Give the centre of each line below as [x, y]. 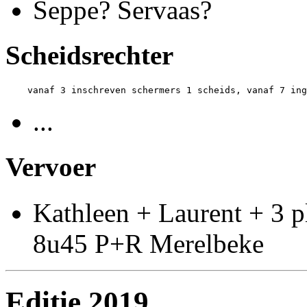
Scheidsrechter [89, 55]
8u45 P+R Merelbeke [148, 243]
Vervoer [51, 167]
